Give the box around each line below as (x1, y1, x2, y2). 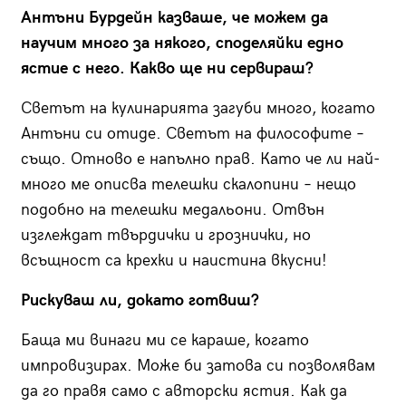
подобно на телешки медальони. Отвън (20, 200, 324, 220)
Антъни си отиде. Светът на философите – (20, 124, 364, 144)
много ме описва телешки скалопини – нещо (20, 175, 356, 195)
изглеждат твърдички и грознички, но (20, 226, 311, 246)
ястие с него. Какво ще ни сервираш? (20, 59, 314, 79)
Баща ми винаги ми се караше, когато (20, 331, 309, 351)
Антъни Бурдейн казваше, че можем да (20, 8, 328, 28)
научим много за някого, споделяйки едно (20, 34, 343, 53)
